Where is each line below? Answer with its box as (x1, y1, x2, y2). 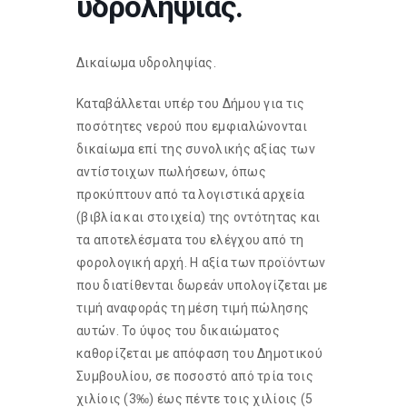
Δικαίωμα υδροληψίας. (76, 55, 217, 70)
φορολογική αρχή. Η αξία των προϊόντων (76, 255, 326, 270)
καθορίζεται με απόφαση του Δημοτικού (76, 346, 323, 361)
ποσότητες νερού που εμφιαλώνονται (76, 119, 307, 134)
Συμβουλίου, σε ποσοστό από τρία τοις (76, 369, 313, 383)
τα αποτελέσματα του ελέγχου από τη (76, 233, 304, 247)
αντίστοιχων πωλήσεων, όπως (76, 164, 266, 179)
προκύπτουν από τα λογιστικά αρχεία (76, 187, 305, 202)
